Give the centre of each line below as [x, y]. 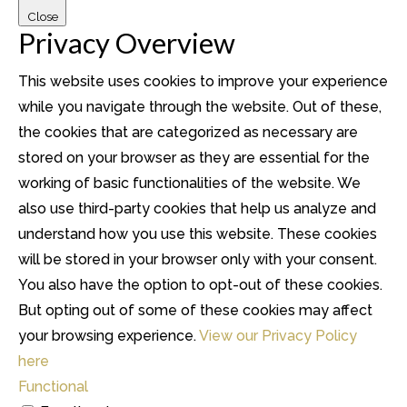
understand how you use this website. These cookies [198, 234]
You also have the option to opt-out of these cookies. [200, 285]
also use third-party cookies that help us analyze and [197, 209]
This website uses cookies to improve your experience [203, 82]
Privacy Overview [127, 43]
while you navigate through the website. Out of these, [200, 107]
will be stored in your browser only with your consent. [198, 260]
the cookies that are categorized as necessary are [188, 133]
